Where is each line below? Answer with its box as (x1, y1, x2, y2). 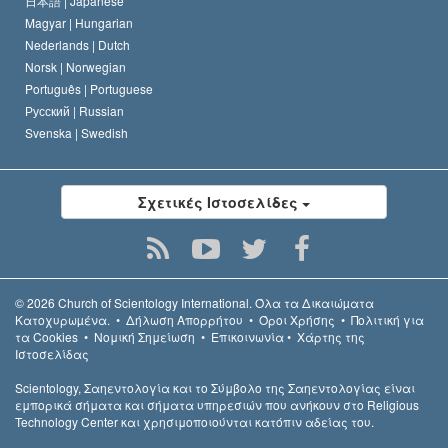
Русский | (25, 102, 79, 120)
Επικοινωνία (211, 328, 284, 346)
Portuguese (90, 80, 153, 98)
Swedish (81, 124, 128, 142)
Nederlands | (25, 36, 98, 54)
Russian (79, 102, 124, 120)
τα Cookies (15, 328, 78, 346)
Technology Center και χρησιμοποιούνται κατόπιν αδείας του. (15, 413, 374, 431)
